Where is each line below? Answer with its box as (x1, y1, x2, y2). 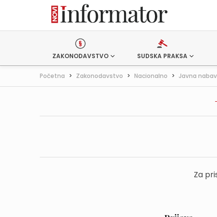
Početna (40, 72, 65, 80)
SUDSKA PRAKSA (137, 52, 187, 60)
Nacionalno (134, 72, 168, 80)
